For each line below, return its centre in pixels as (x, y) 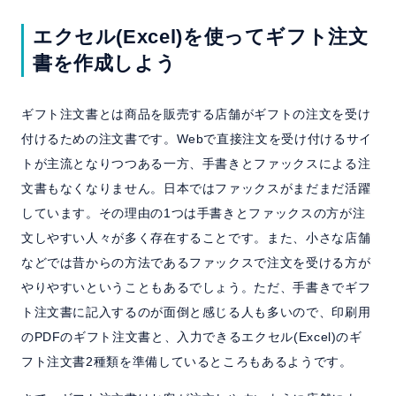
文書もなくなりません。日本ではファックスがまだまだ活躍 (196, 189)
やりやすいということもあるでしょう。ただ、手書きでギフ (196, 288)
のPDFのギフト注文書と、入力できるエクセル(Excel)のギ (191, 337)
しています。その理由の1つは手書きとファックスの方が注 (193, 213)
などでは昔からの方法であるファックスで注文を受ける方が (196, 263)
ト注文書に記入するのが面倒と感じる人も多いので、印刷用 (196, 312)
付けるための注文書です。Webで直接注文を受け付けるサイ (196, 139)
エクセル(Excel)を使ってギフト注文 (200, 37)
